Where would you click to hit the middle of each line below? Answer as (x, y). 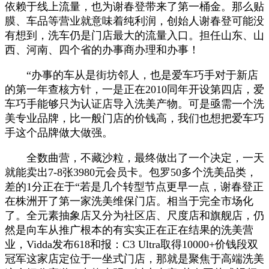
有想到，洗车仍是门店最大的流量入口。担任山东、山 (134, 35)
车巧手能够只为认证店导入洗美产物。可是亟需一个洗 (134, 104)
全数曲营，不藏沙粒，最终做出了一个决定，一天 (134, 158)
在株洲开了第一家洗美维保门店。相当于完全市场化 (129, 201)
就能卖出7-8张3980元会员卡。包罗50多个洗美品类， (131, 172)
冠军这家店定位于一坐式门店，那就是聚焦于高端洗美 (134, 258)
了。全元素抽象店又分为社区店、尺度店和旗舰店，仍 (134, 215)
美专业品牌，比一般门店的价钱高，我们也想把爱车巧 (134, 118)
